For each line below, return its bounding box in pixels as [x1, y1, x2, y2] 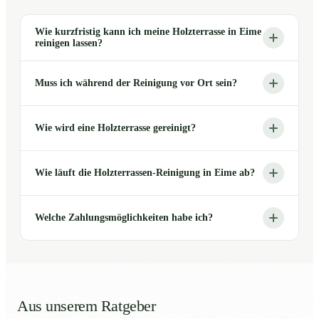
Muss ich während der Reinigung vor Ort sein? [35, 78, 237, 89]
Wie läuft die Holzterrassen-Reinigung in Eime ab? [35, 167, 255, 179]
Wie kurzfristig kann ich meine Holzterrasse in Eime [35, 26, 261, 38]
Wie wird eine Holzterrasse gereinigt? [35, 122, 196, 134]
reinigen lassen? [35, 38, 103, 49]
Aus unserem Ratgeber [17, 298, 156, 315]
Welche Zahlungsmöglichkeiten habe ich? [35, 212, 213, 224]
